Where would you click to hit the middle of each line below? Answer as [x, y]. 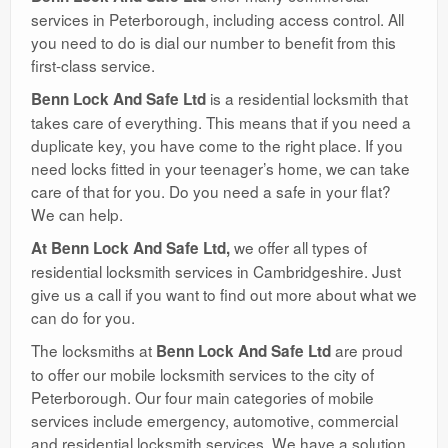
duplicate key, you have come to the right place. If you [217, 144]
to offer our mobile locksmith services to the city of [202, 373]
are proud [367, 349]
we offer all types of [298, 246]
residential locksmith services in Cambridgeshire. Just [216, 270]
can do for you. [83, 316]
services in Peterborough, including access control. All [217, 18]
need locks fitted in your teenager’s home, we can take [220, 167]
